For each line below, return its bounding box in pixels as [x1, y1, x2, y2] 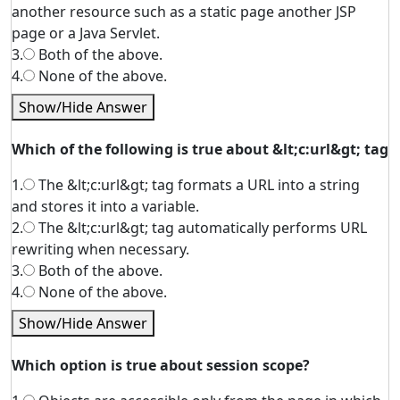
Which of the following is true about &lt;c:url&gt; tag [12, 139, 388, 159]
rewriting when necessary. [12, 239, 189, 259]
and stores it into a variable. [12, 196, 199, 216]
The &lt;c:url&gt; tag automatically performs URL [35, 218, 367, 237]
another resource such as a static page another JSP [12, 2, 356, 21]
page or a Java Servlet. [12, 23, 160, 43]
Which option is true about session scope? [12, 355, 310, 375]
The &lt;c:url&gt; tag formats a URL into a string [35, 175, 360, 195]
